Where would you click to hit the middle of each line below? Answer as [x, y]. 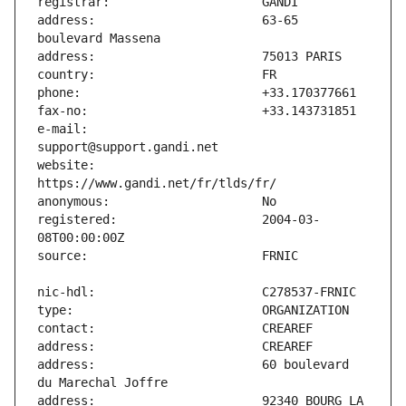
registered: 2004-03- [179, 220]
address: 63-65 [168, 20]
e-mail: [63, 129]
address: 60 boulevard [193, 365]
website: [66, 165]
